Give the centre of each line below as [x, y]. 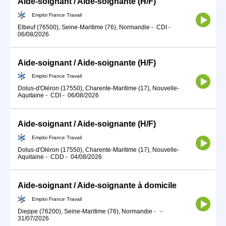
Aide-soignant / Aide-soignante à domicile [97, 186]
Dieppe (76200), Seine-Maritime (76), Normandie [85, 211]
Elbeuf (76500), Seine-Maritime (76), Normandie [84, 27]
